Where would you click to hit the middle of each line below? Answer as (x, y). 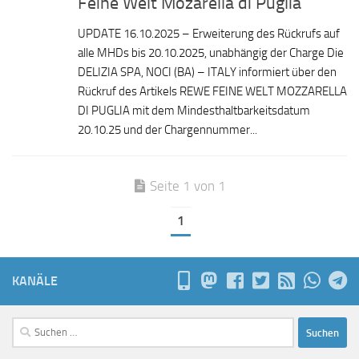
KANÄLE (35, 281)
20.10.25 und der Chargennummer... (167, 130)
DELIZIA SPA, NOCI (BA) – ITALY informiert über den (207, 73)
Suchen (30, 327)
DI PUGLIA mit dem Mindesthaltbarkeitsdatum (194, 111)
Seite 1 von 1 (188, 186)
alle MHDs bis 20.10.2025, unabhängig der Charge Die (211, 53)
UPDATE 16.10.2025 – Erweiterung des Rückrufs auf (209, 34)
